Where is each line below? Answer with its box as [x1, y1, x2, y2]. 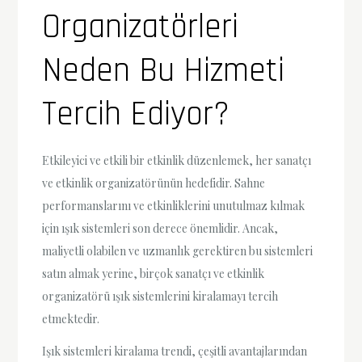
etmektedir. [42, 311, 100, 327]
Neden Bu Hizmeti [42, 49, 285, 94]
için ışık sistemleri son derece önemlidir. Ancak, [42, 221, 279, 237]
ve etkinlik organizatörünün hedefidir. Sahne [42, 175, 266, 192]
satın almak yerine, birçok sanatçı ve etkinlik [42, 266, 265, 282]
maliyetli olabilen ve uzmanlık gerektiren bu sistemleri [42, 243, 314, 259]
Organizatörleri [42, 6, 239, 50]
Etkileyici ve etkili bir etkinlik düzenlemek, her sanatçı [42, 153, 312, 169]
